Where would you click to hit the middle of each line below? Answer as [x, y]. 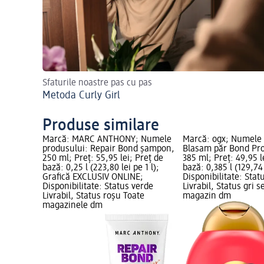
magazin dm [207, 197]
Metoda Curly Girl [81, 96]
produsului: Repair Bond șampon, [108, 149]
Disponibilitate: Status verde [98, 187]
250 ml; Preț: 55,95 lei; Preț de [103, 159]
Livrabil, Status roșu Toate [93, 197]
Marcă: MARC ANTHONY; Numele [107, 140]
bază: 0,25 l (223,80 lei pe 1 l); [101, 168]
